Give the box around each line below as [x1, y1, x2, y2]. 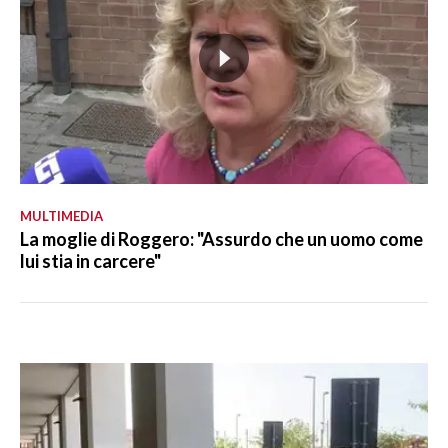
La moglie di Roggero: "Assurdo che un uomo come [20, 228, 423, 251]
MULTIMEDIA [20, 208, 103, 225]
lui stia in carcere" [20, 250, 161, 273]
